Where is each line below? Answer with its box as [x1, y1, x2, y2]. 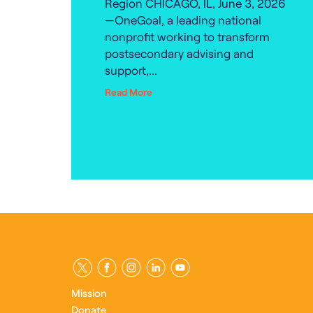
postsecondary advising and [105, 46, 254, 60]
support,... [105, 63, 157, 77]
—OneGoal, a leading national [105, 13, 261, 27]
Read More [105, 86, 152, 98]
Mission [71, 286, 107, 299]
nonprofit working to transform [105, 29, 270, 43]
